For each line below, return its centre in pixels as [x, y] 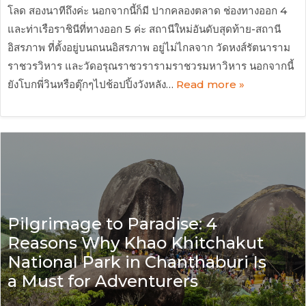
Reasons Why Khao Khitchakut [136, 243]
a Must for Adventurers [103, 281]
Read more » [210, 84]
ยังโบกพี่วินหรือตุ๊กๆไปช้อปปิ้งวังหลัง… [92, 84]
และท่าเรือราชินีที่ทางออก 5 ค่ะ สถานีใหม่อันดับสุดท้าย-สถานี [144, 29]
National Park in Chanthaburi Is [137, 262]
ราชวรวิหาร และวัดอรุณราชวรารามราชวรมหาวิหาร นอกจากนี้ [151, 66]
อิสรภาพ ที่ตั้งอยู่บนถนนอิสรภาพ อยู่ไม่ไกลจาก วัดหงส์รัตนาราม [149, 47]
